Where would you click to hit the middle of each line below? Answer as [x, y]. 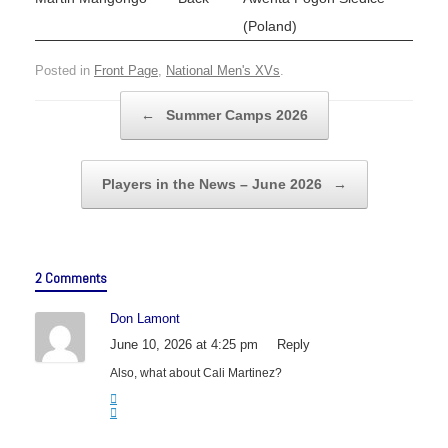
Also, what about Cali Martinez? [196, 372]
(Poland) [270, 26]
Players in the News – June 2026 [213, 183]
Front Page [126, 70]
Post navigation [77, 100]
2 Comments [71, 277]
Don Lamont [145, 318]
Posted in [64, 70]
